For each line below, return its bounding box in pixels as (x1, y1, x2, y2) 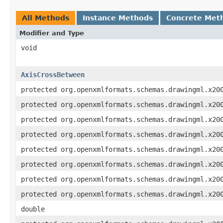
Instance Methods (83, 13, 153, 22)
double (21, 205, 45, 213)
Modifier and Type (19, 29, 84, 37)
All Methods (22, 13, 69, 22)
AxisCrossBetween (21, 70, 85, 79)
